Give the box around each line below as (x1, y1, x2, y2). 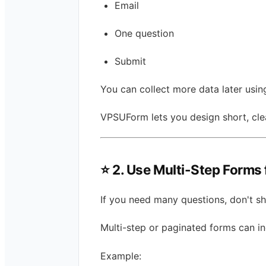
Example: (100, 249, 141, 262)
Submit (115, 55, 146, 67)
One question (115, 27, 174, 39)
